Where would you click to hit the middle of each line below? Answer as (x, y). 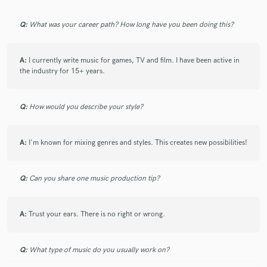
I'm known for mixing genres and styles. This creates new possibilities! (138, 143)
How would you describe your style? (86, 107)
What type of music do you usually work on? (99, 250)
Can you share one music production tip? (94, 179)
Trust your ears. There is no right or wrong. (97, 215)
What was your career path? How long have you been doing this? (131, 25)
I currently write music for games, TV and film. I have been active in (134, 61)
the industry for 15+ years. (62, 72)
